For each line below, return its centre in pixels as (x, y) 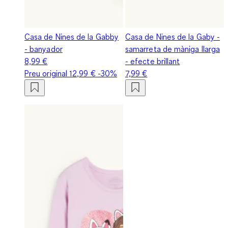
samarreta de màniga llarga (173, 49)
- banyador (44, 49)
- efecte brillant (153, 61)
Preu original (47, 73)
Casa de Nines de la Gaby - (173, 36)
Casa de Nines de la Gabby (72, 36)
